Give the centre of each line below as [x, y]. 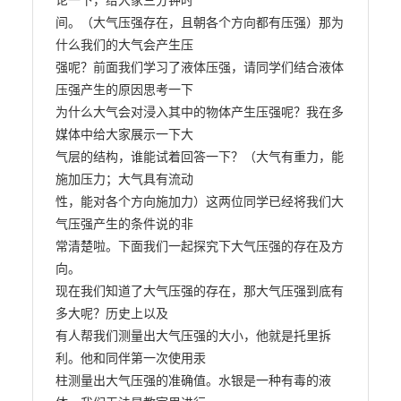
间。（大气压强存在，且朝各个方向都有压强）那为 [199, 22]
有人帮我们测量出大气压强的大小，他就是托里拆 [193, 336]
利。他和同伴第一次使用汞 [130, 358]
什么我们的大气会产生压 [124, 45]
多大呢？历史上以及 [111, 313]
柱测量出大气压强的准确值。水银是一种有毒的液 [193, 380]
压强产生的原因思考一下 [124, 90]
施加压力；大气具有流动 [124, 179]
